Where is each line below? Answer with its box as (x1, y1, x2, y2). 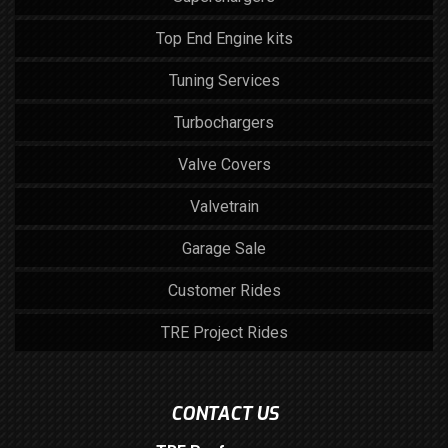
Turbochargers (174, 113, 274, 132)
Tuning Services (168, 71, 280, 90)
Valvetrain (189, 197, 259, 216)
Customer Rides (167, 281, 281, 300)
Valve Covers (177, 155, 271, 174)
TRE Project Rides (160, 323, 288, 342)
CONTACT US (170, 402, 278, 426)
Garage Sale (182, 239, 266, 258)
